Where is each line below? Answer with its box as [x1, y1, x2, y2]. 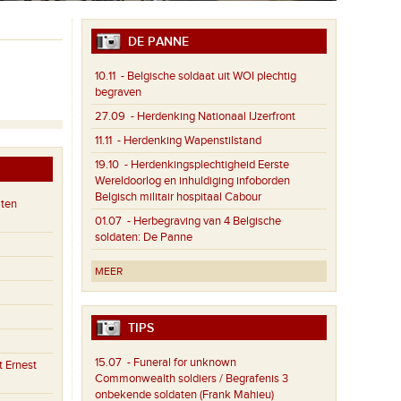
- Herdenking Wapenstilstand [112, 133, 262, 149]
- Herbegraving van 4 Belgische [122, 214, 282, 229]
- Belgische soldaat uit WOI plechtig [115, 69, 297, 84]
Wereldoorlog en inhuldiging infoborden [95, 174, 291, 189]
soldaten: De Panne [95, 230, 193, 245]
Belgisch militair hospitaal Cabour [95, 190, 262, 205]
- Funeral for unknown [122, 355, 237, 371]
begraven [95, 85, 142, 100]
